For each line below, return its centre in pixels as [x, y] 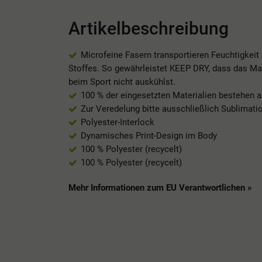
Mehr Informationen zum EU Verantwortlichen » [160, 188]
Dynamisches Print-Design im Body [149, 135]
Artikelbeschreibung [149, 28]
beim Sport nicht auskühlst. [122, 82]
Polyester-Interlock [118, 122]
